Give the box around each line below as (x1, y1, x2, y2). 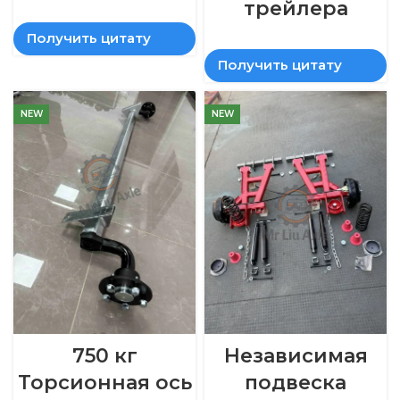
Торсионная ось (17, 370, 192, 395)
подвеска (245, 370, 346, 395)
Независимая (223, 343, 368, 368)
